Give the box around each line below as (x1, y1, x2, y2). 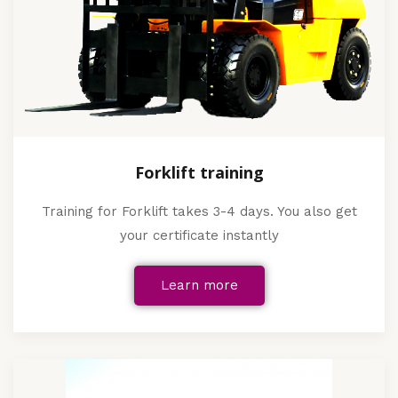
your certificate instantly (119, 227, 279, 243)
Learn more (160, 276, 238, 293)
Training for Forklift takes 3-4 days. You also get (41, 203, 357, 219)
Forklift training (134, 161, 264, 183)
